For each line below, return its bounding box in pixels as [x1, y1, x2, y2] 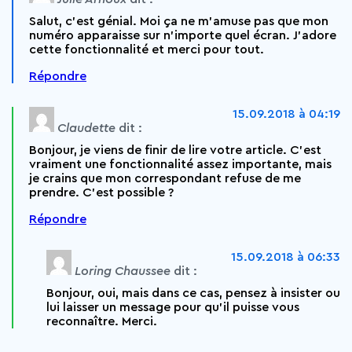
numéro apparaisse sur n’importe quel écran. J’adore [29, 29, 336, 42]
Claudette [57, 122, 115, 134]
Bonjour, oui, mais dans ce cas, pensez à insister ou [46, 287, 340, 299]
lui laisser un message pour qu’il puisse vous [46, 301, 299, 313]
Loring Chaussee [75, 265, 170, 277]
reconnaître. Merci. [46, 315, 157, 328]
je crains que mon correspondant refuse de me [29, 172, 301, 185]
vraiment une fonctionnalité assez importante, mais [29, 158, 332, 170]
